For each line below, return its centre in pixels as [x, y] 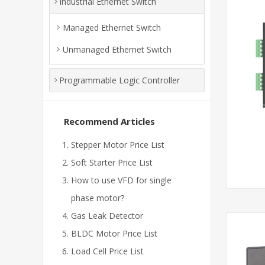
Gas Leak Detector [107, 216]
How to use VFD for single [121, 180]
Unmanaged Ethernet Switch [117, 49]
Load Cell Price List [107, 251]
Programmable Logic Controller [119, 80]
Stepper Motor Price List [118, 145]
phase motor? [98, 198]
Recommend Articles [109, 121]
